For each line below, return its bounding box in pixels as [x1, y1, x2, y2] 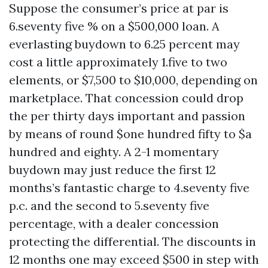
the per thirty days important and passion [9, 108, 245, 123]
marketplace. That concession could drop [9, 90, 243, 105]
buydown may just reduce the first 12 [9, 162, 216, 177]
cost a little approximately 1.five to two [9, 54, 227, 69]
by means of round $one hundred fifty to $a [9, 126, 252, 141]
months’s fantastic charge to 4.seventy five [9, 180, 249, 195]
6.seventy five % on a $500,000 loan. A [9, 19, 220, 33]
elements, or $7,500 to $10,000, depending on [9, 72, 258, 87]
